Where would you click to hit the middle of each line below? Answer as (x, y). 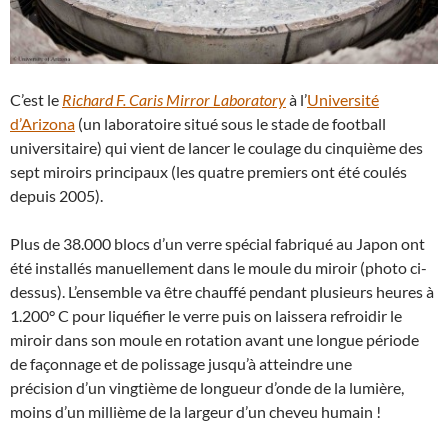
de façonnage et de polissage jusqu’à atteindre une (181, 363)
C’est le (36, 99)
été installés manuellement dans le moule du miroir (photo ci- (218, 267)
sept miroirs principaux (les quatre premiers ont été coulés (208, 171)
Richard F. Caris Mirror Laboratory (174, 99)
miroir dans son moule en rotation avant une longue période (214, 339)
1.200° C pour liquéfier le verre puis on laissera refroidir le (206, 315)
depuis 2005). (56, 195)
